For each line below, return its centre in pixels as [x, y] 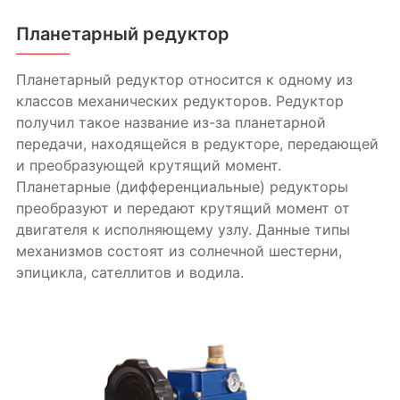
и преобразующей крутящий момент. [148, 166]
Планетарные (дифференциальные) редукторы [182, 187]
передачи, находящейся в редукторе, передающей [197, 144]
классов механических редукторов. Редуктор [179, 101]
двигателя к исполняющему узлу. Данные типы [183, 230]
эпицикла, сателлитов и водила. [129, 273]
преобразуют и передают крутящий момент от [183, 208]
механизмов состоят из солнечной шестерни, [179, 251]
